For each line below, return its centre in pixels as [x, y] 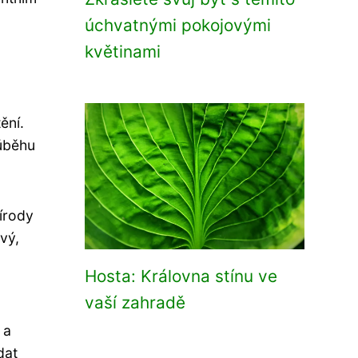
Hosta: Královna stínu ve [181, 276]
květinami [123, 52]
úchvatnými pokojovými [178, 25]
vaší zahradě [135, 302]
